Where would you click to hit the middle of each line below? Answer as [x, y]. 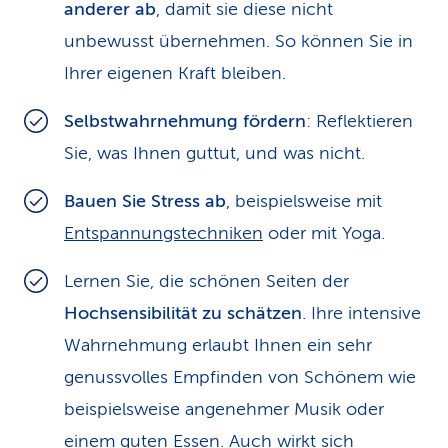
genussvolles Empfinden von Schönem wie [240, 377]
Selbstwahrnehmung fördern [185, 121]
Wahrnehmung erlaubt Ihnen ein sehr [218, 345]
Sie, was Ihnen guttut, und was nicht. [214, 153]
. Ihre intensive [361, 313]
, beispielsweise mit [304, 201]
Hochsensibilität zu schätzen [183, 313]
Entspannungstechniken [163, 233]
